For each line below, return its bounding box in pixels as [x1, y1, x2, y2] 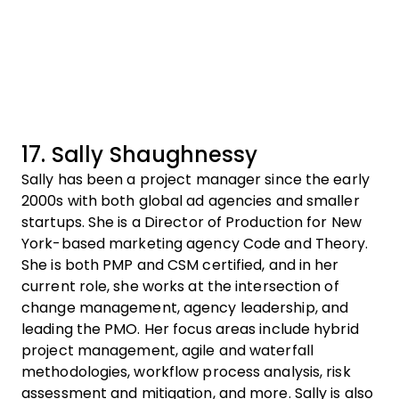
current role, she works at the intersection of [21, 279, 339, 294]
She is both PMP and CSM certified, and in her [21, 257, 339, 273]
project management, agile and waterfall [21, 343, 313, 358]
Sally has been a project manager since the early [21, 172, 370, 187]
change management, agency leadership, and [21, 300, 349, 315]
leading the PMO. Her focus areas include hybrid [21, 322, 359, 337]
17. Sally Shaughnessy [21, 142, 257, 167]
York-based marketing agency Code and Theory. [21, 236, 369, 251]
